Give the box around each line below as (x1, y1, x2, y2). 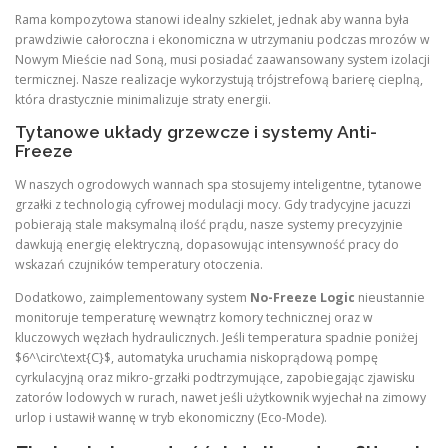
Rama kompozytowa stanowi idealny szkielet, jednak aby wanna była (15, 11, 409, 29)
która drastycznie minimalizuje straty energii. (15, 91, 271, 109)
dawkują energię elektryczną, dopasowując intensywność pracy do (15, 235, 399, 253)
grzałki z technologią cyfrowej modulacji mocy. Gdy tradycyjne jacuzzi (15, 195, 411, 213)
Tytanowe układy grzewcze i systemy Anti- (15, 122, 377, 143)
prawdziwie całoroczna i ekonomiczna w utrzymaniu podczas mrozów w (15, 31, 430, 49)
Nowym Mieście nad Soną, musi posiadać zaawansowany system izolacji (15, 51, 430, 69)
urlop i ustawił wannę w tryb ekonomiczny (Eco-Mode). (15, 408, 327, 426)
